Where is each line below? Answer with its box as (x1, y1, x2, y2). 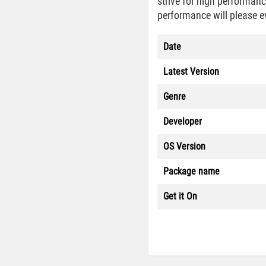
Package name (163, 166, 220, 177)
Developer (163, 116, 202, 127)
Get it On (163, 191, 197, 202)
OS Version (163, 141, 205, 152)
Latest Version (163, 66, 219, 77)
